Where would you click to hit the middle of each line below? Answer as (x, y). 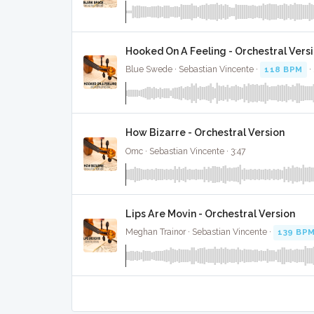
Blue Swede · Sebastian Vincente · (193, 69)
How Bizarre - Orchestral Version (205, 133)
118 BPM (284, 69)
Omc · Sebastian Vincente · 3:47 (186, 151)
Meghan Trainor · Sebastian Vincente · (199, 232)
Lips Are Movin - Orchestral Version (210, 213)
